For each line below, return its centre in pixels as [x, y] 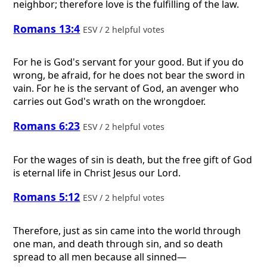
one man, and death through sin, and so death [118, 243]
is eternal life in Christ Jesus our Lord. [97, 173]
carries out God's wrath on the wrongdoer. [110, 102]
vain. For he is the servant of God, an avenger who [126, 89]
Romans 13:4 [47, 28]
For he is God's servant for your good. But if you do [129, 62]
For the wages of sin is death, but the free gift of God [133, 159]
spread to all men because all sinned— [100, 257]
